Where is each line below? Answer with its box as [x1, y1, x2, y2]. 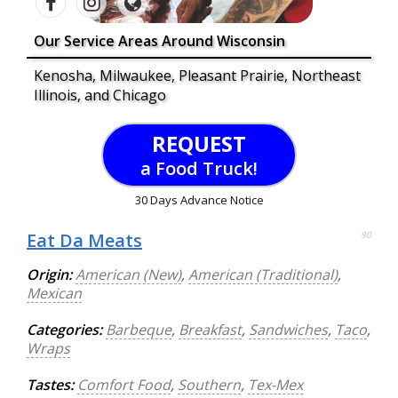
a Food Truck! [140, 156, 258, 180]
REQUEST [152, 129, 246, 158]
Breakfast [179, 320, 242, 339]
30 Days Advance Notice [134, 192, 264, 208]
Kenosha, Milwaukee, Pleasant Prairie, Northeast [34, 66, 361, 85]
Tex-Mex [248, 375, 303, 394]
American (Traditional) [188, 265, 338, 284]
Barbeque [106, 320, 171, 339]
